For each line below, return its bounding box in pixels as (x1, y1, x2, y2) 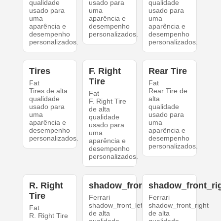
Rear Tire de (148, 87, 188, 95)
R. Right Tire (29, 212, 68, 220)
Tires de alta (29, 87, 68, 95)
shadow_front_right (148, 201, 209, 210)
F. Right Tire (88, 97, 126, 106)
